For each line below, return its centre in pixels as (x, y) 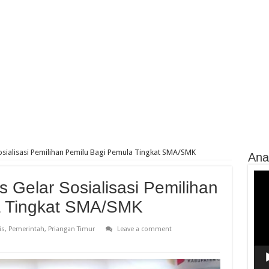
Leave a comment (144, 229)
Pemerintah (26, 229)
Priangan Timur (71, 229)
